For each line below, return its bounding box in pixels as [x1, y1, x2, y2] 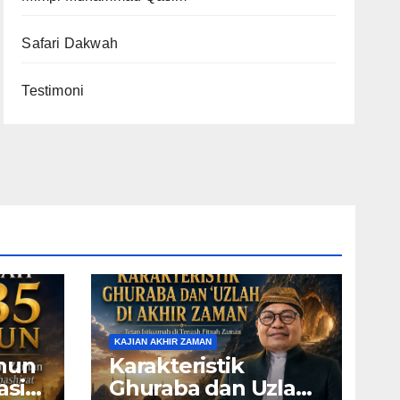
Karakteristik [109, 353, 244, 379]
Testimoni [21, 83, 85, 98]
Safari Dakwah [21, 36, 118, 51]
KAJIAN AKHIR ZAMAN [114, 337, 212, 346]
